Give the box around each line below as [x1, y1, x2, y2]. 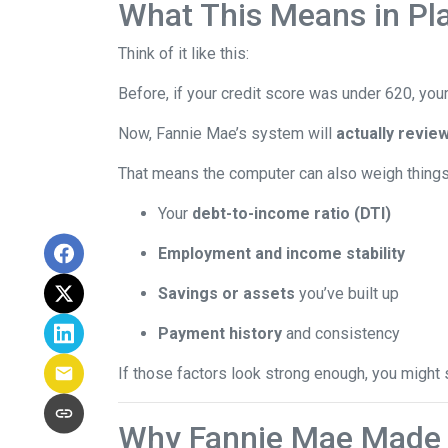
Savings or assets [158, 284, 295, 303]
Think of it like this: [118, 44, 249, 63]
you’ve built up [295, 284, 399, 303]
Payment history [158, 324, 282, 343]
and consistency [282, 324, 400, 343]
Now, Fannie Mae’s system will [118, 124, 336, 143]
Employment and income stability [158, 244, 405, 263]
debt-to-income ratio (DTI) [192, 204, 391, 223]
